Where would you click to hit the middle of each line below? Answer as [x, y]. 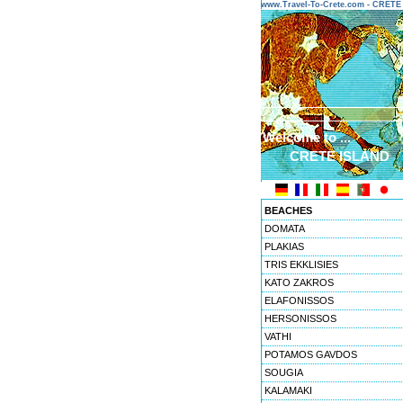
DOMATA [285, 228]
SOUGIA [284, 372]
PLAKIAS [284, 246]
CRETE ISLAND [340, 156]
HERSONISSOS [300, 318]
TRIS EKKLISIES [301, 264]
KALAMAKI [288, 390]
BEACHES [288, 210]
